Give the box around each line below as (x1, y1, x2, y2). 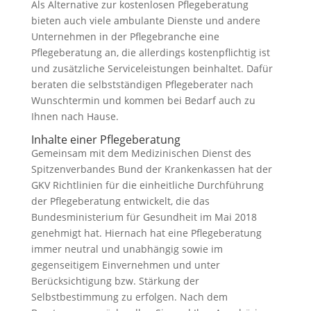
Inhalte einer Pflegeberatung (31, 132, 180, 147)
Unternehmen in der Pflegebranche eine (31, 30, 219, 43)
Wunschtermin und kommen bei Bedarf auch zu (31, 94, 255, 107)
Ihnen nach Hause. (31, 110, 119, 123)
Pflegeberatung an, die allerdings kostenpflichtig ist (31, 46, 270, 59)
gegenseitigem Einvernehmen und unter (31, 258, 220, 271)
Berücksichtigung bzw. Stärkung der (31, 274, 199, 287)
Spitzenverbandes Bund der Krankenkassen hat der (31, 162, 272, 176)
